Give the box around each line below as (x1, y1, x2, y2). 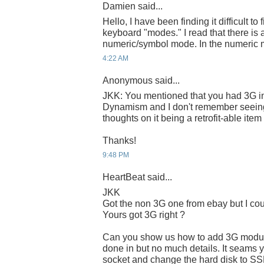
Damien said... (103, 1, 163, 12)
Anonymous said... (103, 75, 180, 86)
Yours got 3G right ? (103, 209, 185, 220)
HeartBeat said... (103, 172, 172, 183)
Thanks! (103, 135, 136, 146)
